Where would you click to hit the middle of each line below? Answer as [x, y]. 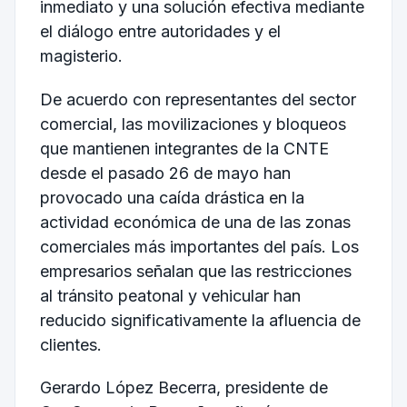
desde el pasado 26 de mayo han [165, 173]
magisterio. [81, 55]
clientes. [70, 344]
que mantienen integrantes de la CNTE [184, 148]
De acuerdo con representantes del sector [198, 99]
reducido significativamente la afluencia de [200, 320]
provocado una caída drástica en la [172, 197]
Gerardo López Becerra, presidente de [184, 388]
